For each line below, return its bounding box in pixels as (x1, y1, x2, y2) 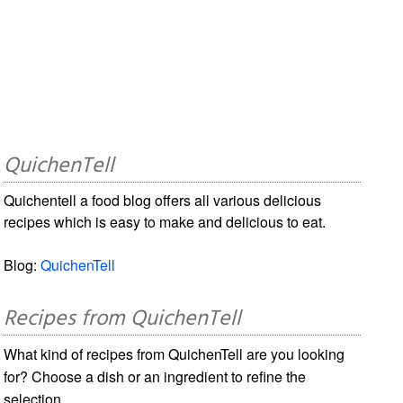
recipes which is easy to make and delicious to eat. (4, 210, 327, 232)
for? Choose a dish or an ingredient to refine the (4, 365, 307, 387)
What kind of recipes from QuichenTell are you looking (4, 343, 345, 364)
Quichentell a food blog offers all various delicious (4, 189, 322, 210)
